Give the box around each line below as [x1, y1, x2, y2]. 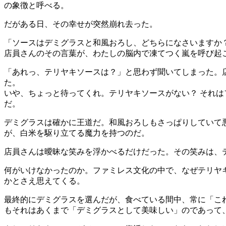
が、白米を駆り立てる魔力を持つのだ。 [4, 128, 149, 137]
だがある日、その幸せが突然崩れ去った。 [4, 19, 157, 28]
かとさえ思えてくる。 [4, 176, 85, 185]
